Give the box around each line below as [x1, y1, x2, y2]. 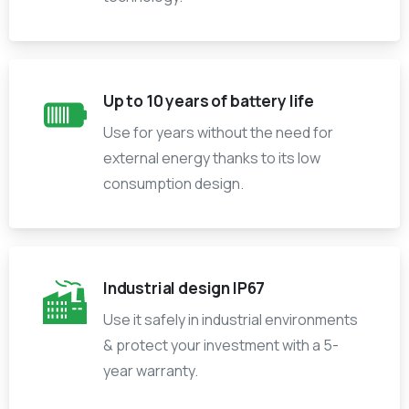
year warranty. [103, 361, 198, 382]
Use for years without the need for [103, 122, 333, 143]
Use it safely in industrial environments [103, 309, 358, 330]
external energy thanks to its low [103, 148, 320, 169]
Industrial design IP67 [103, 278, 266, 299]
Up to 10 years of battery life [103, 90, 315, 112]
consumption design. [103, 173, 244, 194]
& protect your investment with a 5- [103, 335, 339, 356]
